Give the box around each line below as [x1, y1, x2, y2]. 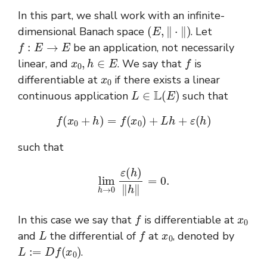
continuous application [18, 88, 131, 103]
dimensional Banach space [18, 24, 147, 39]
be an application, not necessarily [70, 40, 235, 55]
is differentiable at [141, 213, 237, 228]
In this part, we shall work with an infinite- [18, 8, 225, 23]
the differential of [46, 229, 139, 244]
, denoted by [172, 229, 234, 244]
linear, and [18, 56, 71, 71]
